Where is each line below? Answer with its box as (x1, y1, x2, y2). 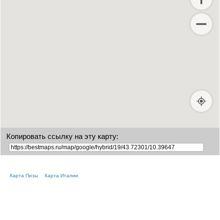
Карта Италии (44, 172, 78, 178)
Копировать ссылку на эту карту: (6, 132, 119, 140)
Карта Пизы (9, 172, 38, 178)
